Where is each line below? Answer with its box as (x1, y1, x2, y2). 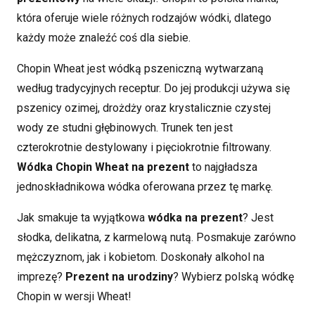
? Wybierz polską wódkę (173, 269, 294, 283)
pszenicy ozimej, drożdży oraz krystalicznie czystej (17, 101, 271, 115)
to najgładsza (189, 160, 257, 174)
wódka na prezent (148, 210, 243, 224)
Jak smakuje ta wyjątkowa (17, 210, 148, 224)
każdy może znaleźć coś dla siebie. (17, 30, 191, 44)
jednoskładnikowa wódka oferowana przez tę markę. (17, 179, 273, 193)
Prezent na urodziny (65, 269, 173, 283)
